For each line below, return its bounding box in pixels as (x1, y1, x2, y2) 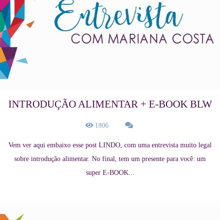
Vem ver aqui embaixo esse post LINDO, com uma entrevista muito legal (8, 141, 212, 149)
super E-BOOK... (85, 169, 135, 177)
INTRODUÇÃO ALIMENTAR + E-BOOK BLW (8, 98, 212, 110)
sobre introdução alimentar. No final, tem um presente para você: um (14, 155, 206, 163)
